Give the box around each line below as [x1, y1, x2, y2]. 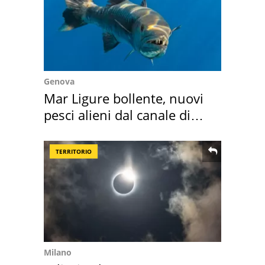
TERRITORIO [56, 147, 92, 156]
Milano [44, 246, 72, 258]
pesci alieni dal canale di [44, 105, 190, 124]
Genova [44, 75, 75, 87]
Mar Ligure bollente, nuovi [44, 89, 203, 107]
